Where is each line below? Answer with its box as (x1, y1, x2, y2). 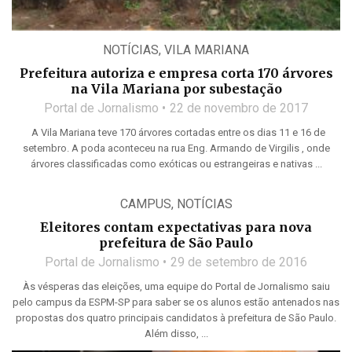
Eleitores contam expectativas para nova (40, 219, 312, 236)
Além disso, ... (144, 328, 208, 340)
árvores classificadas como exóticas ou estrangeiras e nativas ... (30, 158, 322, 170)
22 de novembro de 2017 (170, 101, 308, 116)
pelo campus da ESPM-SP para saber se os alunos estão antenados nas (13, 296, 339, 309)
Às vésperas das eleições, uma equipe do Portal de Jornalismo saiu (22, 280, 330, 293)
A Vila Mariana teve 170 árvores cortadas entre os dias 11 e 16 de (27, 126, 325, 139)
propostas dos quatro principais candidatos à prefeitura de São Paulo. (16, 312, 336, 324)
